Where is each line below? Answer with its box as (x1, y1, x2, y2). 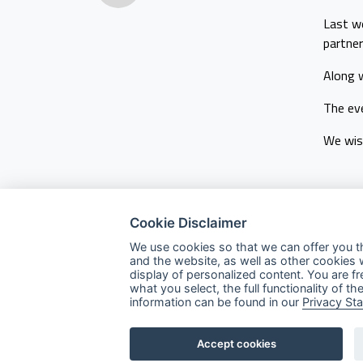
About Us (246, 305, 290, 323)
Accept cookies (196, 336, 276, 350)
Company (246, 272, 301, 293)
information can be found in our (130, 295, 302, 310)
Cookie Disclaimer (130, 214, 247, 231)
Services (246, 331, 288, 349)
